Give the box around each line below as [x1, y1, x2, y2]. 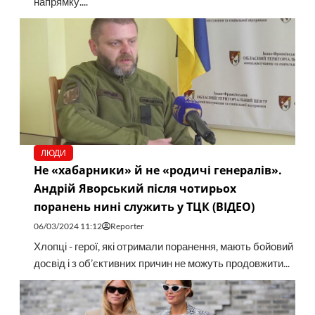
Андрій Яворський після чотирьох [33, 181, 236, 197]
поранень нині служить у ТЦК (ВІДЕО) [33, 199, 255, 215]
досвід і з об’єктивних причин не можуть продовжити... [33, 257, 290, 270]
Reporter [110, 221, 144, 232]
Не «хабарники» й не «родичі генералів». [33, 162, 282, 179]
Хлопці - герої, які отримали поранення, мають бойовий [33, 240, 293, 253]
